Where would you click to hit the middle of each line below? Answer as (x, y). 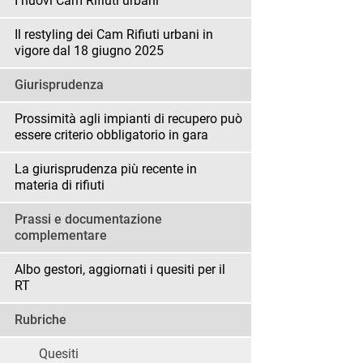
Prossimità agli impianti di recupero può (128, 119)
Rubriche (41, 320)
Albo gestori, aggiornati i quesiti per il (120, 270)
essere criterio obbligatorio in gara (111, 135)
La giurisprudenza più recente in (106, 169)
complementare (61, 236)
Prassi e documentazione (88, 220)
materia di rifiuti (60, 186)
